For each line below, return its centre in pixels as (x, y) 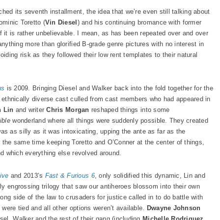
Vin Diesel (61, 22)
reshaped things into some (129, 110)
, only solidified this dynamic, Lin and (150, 176)
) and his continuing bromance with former (139, 22)
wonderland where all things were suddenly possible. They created (109, 121)
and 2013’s (27, 176)
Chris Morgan (68, 110)
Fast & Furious (68, 176)
